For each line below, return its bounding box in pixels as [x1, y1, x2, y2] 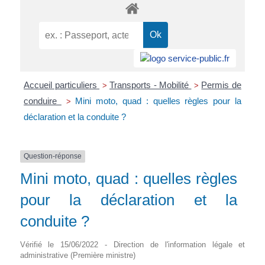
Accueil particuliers [24, 79, 100, 90]
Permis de [201, 79, 241, 90]
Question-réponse [23, 151, 82, 160]
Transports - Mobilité [109, 79, 192, 90]
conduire [24, 95, 62, 106]
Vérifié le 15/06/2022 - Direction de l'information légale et [20, 240, 245, 250]
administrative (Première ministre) [20, 251, 135, 260]
